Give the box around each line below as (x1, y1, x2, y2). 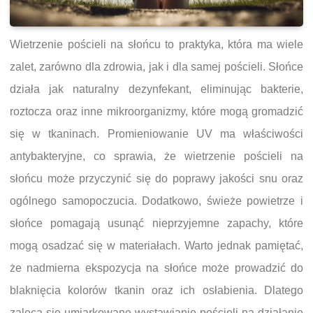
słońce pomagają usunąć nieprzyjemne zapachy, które (10, 217, 303, 229)
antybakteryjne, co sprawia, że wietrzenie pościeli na (10, 150, 303, 162)
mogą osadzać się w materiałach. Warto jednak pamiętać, (10, 240, 303, 252)
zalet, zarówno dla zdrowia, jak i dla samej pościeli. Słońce (10, 61, 303, 73)
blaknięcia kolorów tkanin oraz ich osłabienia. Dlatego (10, 284, 303, 296)
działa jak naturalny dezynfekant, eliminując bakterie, (10, 83, 303, 95)
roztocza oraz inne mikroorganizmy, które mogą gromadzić (10, 105, 303, 117)
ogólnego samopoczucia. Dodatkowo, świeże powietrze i (10, 195, 303, 207)
